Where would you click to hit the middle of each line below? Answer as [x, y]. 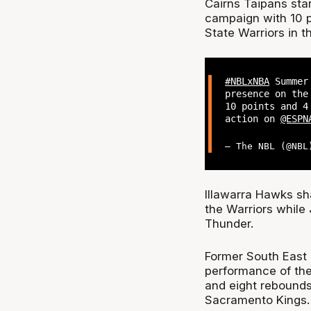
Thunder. [229, 224]
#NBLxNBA [247, 81]
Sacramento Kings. [257, 300]
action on [253, 118]
